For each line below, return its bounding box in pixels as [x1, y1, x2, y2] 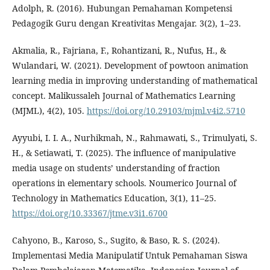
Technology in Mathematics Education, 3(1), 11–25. [12, 192, 216, 204]
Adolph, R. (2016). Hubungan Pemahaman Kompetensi [12, 2, 232, 14]
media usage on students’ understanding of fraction [12, 162, 220, 174]
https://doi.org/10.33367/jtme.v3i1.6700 [12, 207, 168, 219]
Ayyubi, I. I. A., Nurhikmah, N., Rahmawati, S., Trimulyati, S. [12, 132, 257, 143]
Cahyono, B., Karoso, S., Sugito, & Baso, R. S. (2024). [12, 234, 220, 246]
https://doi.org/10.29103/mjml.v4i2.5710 [87, 105, 245, 116]
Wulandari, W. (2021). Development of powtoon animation [12, 60, 248, 71]
